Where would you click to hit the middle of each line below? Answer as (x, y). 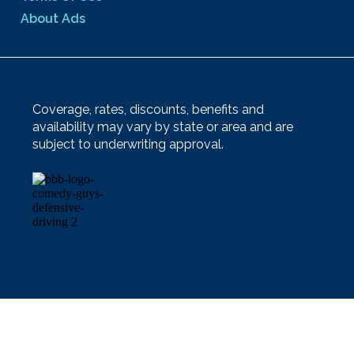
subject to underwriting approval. (128, 145)
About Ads (53, 18)
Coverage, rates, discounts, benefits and (148, 110)
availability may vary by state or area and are (163, 127)
